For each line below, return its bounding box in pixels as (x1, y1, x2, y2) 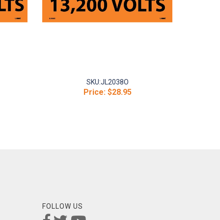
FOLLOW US (42, 202, 83, 210)
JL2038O (100, 78, 129, 86)
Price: (83, 87, 106, 97)
